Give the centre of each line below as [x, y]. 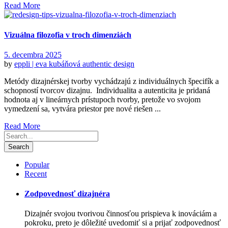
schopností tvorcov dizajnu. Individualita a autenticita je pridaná [107, 90]
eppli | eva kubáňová [48, 64]
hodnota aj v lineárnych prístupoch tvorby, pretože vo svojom [102, 99]
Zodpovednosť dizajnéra [67, 194]
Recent [36, 174]
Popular [37, 164]
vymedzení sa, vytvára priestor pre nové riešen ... [82, 108]
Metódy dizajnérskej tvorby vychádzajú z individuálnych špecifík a [111, 81]
